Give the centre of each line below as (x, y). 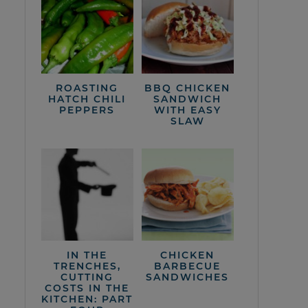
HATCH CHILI (87, 99)
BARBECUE (188, 266)
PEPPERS (87, 110)
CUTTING (87, 277)
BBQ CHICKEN (188, 88)
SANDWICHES (188, 277)
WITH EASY (187, 110)
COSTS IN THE (87, 288)
